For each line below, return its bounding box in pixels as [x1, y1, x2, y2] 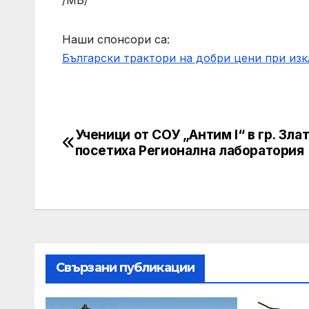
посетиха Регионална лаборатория [74, 142, 304, 159]
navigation [61, 155, 173, 183]
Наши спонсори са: [62, 32, 170, 47]
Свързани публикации [56, 260, 195, 276]
